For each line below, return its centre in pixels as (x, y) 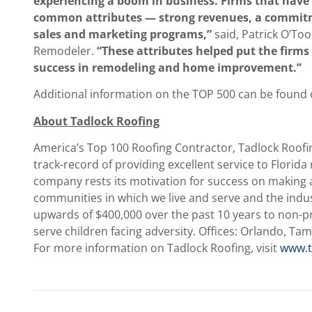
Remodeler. (65, 50)
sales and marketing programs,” (123, 34)
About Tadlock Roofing (96, 121)
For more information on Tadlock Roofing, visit (157, 248)
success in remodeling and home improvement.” (167, 67)
